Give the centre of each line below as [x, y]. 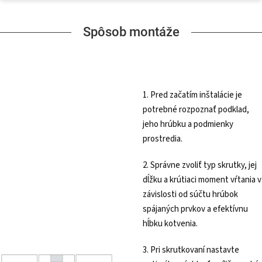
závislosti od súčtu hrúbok [190, 195]
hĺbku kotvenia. [170, 224]
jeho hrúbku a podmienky [188, 125]
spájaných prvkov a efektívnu [195, 209]
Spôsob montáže [131, 32]
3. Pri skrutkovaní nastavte [191, 250]
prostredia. [163, 139]
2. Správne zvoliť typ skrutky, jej [200, 166]
